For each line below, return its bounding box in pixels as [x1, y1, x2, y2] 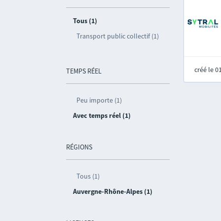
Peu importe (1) [76, 96, 122, 105]
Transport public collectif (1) [76, 32, 159, 40]
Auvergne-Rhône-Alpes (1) [73, 187, 153, 196]
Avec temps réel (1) [73, 111, 131, 120]
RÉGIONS [66, 143, 93, 151]
